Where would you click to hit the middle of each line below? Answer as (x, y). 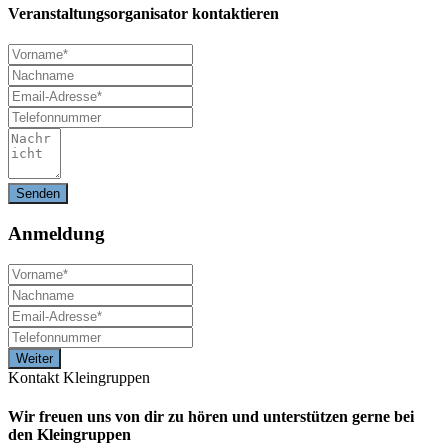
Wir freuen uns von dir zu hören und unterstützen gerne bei (211, 417)
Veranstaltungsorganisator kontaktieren (143, 14)
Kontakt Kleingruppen (79, 377)
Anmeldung (56, 234)
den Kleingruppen (69, 435)
